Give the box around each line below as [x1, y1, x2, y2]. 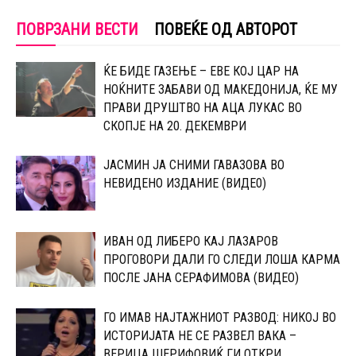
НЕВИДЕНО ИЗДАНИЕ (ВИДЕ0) [103, 175, 266, 191]
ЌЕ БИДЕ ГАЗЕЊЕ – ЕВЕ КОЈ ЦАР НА [103, 63, 299, 79]
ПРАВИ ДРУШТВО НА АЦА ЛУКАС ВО [103, 99, 302, 115]
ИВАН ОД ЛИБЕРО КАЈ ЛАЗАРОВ [103, 233, 278, 249]
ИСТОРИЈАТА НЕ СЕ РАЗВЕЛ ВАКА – [103, 327, 296, 343]
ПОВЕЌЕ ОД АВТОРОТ [154, 19, 297, 39]
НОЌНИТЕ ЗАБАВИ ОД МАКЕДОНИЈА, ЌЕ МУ [103, 81, 338, 97]
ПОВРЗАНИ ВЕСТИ [16, 19, 138, 39]
